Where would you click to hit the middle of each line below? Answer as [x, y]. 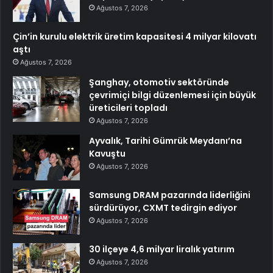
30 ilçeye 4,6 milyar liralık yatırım [162, 250]
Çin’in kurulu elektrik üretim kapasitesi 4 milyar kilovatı [135, 37]
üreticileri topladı [128, 108]
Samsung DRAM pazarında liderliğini [170, 195]
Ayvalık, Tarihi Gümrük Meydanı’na [165, 141]
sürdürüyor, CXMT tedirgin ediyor [163, 208]
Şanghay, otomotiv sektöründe [159, 83]
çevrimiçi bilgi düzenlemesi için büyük [172, 95]
